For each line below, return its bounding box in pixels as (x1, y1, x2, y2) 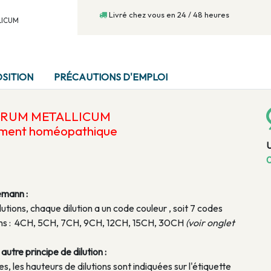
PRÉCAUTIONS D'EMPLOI (54, 71, 168, 83)
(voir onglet (186, 217, 235, 229)
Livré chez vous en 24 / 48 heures (107, 10, 229, 20)
